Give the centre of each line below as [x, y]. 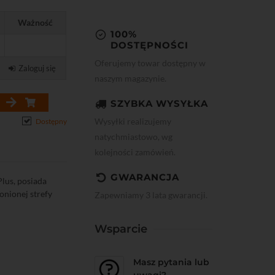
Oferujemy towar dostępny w [150, 63]
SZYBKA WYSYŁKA [160, 103]
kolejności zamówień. [135, 152]
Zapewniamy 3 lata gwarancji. [151, 195]
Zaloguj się [37, 68]
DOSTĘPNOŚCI [150, 45]
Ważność [36, 22]
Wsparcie [121, 229]
